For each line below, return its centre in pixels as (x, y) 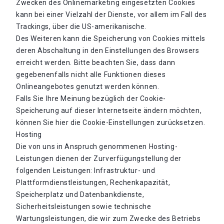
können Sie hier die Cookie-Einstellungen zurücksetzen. (111, 122)
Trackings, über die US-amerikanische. (81, 26)
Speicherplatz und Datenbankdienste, (80, 194)
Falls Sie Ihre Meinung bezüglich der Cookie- (91, 98)
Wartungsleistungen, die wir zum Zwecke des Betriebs (108, 218)
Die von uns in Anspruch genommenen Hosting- (97, 146)
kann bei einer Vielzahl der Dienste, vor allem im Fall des (111, 14)
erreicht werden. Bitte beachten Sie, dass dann (96, 62)
